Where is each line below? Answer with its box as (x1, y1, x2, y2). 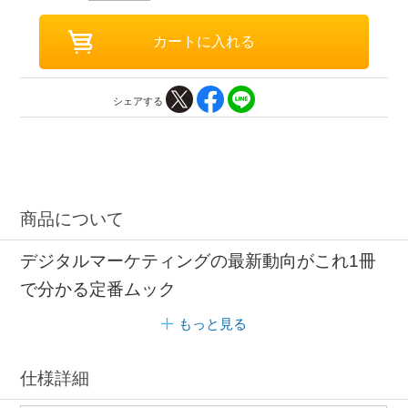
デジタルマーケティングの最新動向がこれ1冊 (20, 250, 377, 270)
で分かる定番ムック (20, 279, 177, 299)
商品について (20, 209, 125, 229)
